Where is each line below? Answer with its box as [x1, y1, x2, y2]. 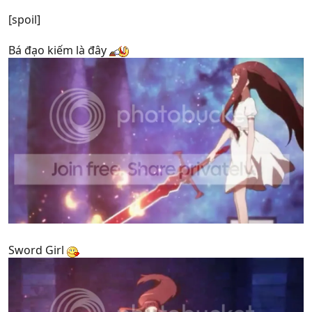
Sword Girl [8, 242, 67, 258]
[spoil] [8, 11, 40, 27]
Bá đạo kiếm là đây [8, 42, 109, 58]
